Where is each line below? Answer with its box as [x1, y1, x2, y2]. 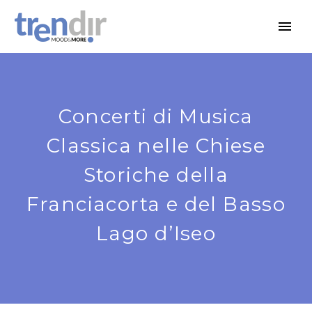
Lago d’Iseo [95, 221, 217, 245]
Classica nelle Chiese [46, 134, 266, 157]
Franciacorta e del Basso [26, 192, 286, 216]
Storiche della [83, 163, 229, 187]
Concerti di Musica [58, 104, 253, 128]
